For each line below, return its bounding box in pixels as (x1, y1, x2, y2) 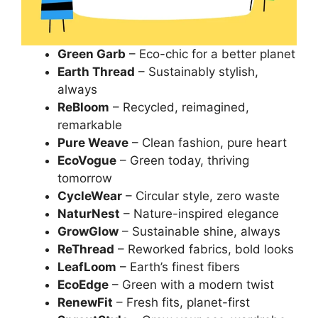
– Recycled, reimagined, (109, 100, 249, 115)
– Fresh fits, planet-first (113, 295, 250, 310)
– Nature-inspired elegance (120, 207, 279, 221)
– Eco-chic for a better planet (126, 47, 295, 62)
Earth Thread (57, 65, 135, 79)
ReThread (57, 242, 114, 257)
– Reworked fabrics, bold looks (114, 242, 294, 257)
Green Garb (57, 47, 126, 62)
